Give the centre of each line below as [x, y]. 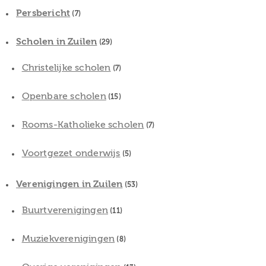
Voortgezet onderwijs [71, 153]
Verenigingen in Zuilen [69, 184]
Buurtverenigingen [65, 210]
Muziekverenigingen [68, 238]
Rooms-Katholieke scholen [83, 124]
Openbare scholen [64, 96]
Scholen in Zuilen [57, 41]
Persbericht [43, 13]
